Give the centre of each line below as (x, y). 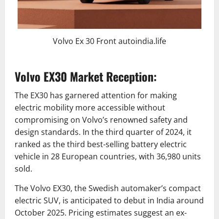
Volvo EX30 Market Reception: (86, 76)
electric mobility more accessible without (90, 107)
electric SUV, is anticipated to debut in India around (109, 200)
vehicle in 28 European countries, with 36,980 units (108, 156)
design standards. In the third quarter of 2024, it (103, 132)
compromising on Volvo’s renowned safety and (101, 120)
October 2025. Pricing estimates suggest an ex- (101, 212)
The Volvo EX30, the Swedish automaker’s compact (108, 188)
